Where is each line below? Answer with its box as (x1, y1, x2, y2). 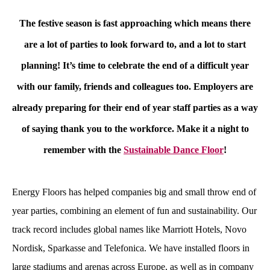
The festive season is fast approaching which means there (19, 18, 251, 28)
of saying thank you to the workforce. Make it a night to (21, 124, 249, 134)
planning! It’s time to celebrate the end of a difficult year (21, 60, 249, 71)
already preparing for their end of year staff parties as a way (12, 102, 258, 113)
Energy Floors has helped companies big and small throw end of (12, 187, 256, 197)
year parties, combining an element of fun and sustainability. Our (12, 206, 257, 216)
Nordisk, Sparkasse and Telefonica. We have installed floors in (12, 243, 250, 253)
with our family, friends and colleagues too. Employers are (17, 81, 253, 92)
